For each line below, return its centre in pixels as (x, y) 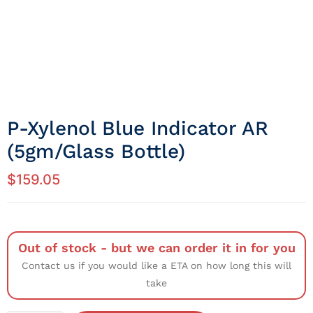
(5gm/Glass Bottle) (96, 152)
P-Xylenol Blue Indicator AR (138, 129)
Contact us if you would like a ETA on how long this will (156, 266)
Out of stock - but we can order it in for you (156, 248)
